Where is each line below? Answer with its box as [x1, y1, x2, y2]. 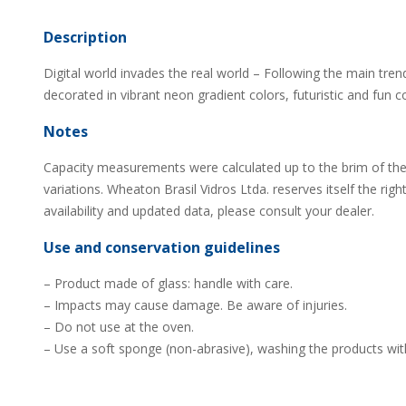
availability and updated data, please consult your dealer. [43, 202, 374, 219]
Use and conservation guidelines [43, 237, 280, 257]
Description [43, 27, 127, 47]
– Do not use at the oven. [43, 318, 194, 335]
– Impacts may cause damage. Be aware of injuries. [43, 296, 347, 314]
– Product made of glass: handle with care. [43, 275, 293, 292]
